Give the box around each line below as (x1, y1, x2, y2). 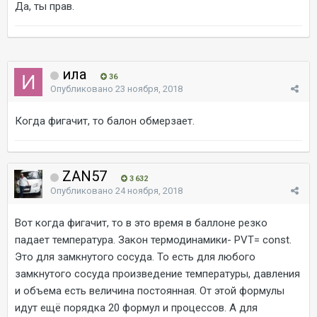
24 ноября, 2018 (115, 185, 183, 196)
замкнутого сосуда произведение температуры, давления (15, 267, 300, 280)
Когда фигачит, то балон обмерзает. (15, 114, 195, 127)
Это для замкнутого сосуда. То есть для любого (15, 250, 255, 263)
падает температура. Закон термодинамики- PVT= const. (15, 233, 292, 246)
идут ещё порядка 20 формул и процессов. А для (15, 301, 258, 314)
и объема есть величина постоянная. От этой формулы (15, 284, 284, 297)
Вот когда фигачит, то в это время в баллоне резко (15, 216, 267, 229)
